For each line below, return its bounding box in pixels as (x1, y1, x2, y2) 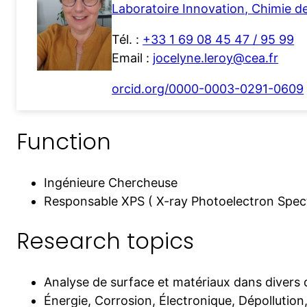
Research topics (16, 225, 194, 257)
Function (16, 125, 111, 157)
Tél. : (112, 32, 143, 47)
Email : (112, 51, 153, 66)
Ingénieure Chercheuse (44, 175, 177, 190)
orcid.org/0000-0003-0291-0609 (112, 82, 304, 97)
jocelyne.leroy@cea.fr (153, 51, 279, 66)
